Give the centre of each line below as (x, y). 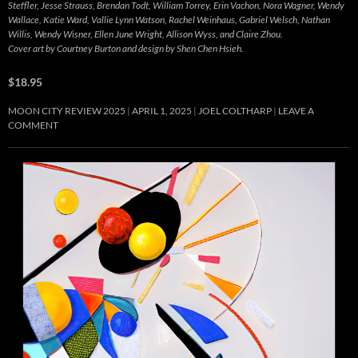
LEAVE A (296, 111)
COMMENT (33, 125)
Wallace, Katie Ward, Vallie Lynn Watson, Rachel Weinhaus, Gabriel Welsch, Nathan (169, 20)
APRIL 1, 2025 (162, 111)
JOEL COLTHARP (235, 111)
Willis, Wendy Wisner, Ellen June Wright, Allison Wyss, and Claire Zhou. (145, 34)
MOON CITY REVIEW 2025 (67, 111)
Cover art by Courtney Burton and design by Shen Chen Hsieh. (126, 49)
